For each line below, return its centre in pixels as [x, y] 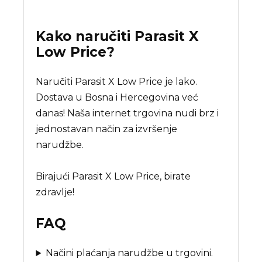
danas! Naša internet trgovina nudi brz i [127, 113]
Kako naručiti [85, 36]
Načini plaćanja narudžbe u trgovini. [130, 253]
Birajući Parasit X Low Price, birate [113, 177]
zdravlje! [55, 192]
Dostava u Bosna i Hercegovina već [117, 97]
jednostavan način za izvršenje [107, 129]
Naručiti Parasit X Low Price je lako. [117, 81]
